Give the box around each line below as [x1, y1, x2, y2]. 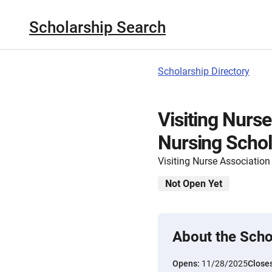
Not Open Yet [165, 178, 222, 189]
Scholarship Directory [158, 66, 250, 77]
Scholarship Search [29, 18, 166, 36]
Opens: [172, 259, 202, 268]
